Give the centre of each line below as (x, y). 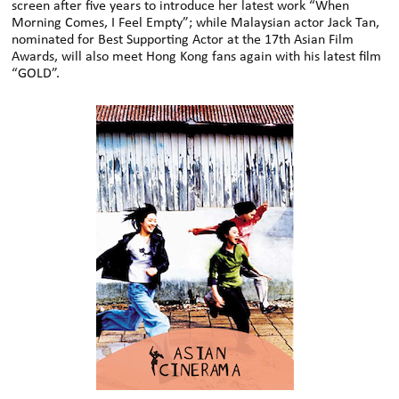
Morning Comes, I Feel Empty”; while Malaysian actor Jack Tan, (196, 23)
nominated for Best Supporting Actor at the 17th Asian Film (183, 40)
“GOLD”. (36, 73)
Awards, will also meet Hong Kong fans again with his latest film (197, 57)
